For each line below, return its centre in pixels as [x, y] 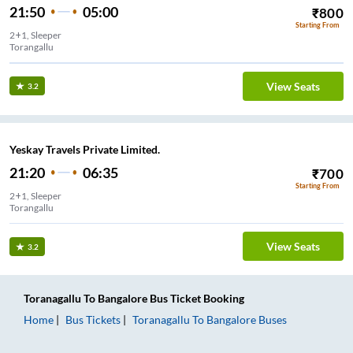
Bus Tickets [93, 320]
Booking [223, 299]
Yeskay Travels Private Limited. [85, 150]
